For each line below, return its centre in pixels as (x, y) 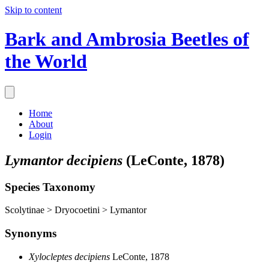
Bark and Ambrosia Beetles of (127, 39)
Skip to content (33, 10)
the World (46, 62)
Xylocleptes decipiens (69, 256)
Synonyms (31, 234)
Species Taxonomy (50, 187)
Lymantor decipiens (64, 160)
